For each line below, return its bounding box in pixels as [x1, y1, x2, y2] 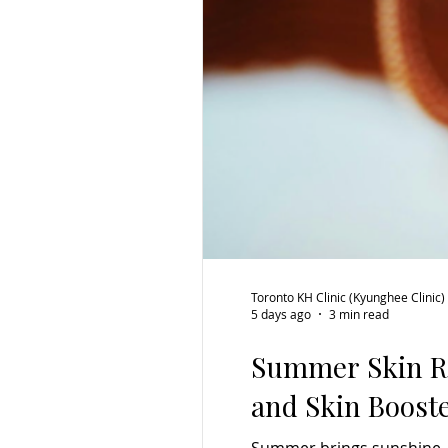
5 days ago [251, 306, 311, 322]
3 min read [329, 306, 389, 322]
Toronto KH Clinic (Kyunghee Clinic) [251, 288, 445, 305]
